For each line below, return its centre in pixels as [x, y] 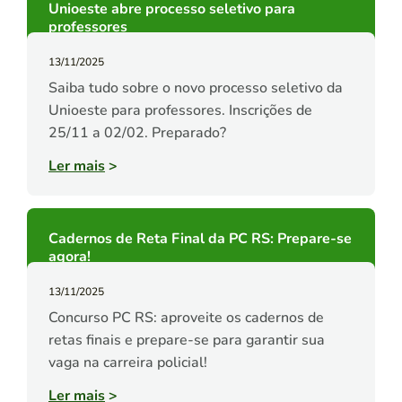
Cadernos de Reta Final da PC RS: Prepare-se [200, 239]
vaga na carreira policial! [128, 363]
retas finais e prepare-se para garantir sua [187, 341]
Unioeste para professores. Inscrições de [180, 111]
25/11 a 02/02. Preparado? [137, 133]
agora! [70, 257]
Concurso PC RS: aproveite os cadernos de [186, 318]
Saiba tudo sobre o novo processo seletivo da [196, 88]
